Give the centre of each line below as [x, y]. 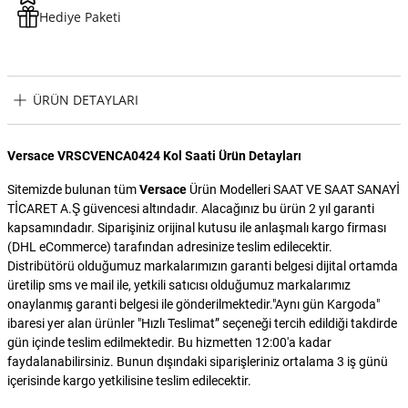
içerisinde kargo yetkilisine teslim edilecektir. [129, 380]
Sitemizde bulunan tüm [73, 189]
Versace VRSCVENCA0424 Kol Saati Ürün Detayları [154, 155]
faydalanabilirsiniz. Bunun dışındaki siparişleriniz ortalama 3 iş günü [198, 361]
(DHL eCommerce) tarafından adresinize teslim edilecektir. [170, 246]
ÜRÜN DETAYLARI [86, 100]
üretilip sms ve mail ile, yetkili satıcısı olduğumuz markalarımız [179, 285]
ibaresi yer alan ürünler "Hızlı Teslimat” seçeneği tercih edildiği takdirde [202, 323]
